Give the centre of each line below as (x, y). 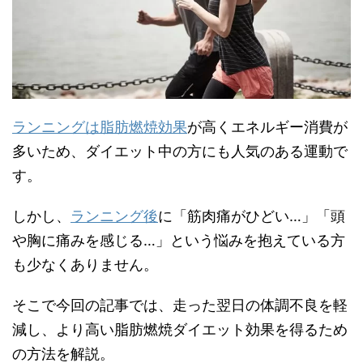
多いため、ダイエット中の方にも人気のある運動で (180, 151)
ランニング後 (114, 216)
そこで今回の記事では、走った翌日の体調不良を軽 (180, 305)
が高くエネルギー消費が (267, 126)
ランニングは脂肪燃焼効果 (100, 126)
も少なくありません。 (85, 264)
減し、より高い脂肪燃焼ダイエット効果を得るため (180, 329)
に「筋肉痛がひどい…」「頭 (252, 216)
